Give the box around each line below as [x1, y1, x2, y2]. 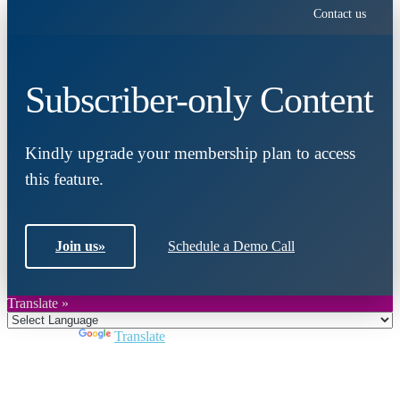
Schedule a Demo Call [168, 238, 295, 254]
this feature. [25, 170, 104, 189]
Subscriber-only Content [25, 79, 373, 121]
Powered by [7, 329, 79, 345]
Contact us [313, 6, 366, 21]
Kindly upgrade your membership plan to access [25, 144, 355, 163]
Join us [55, 238, 98, 254]
